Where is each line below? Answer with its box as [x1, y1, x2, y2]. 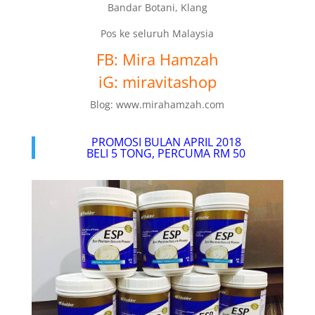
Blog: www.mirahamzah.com [90, 98, 225, 111]
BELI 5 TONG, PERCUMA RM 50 [86, 146, 246, 161]
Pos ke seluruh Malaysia [101, 27, 214, 40]
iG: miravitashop [98, 71, 217, 92]
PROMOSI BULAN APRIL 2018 [91, 134, 241, 150]
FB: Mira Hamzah [96, 49, 219, 70]
